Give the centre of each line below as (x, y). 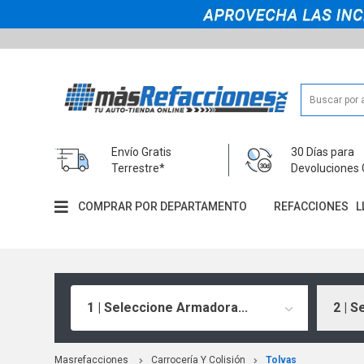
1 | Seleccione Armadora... (168, 307)
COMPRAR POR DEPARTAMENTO (163, 207)
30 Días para (323, 152)
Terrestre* (139, 168)
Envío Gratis (142, 152)
